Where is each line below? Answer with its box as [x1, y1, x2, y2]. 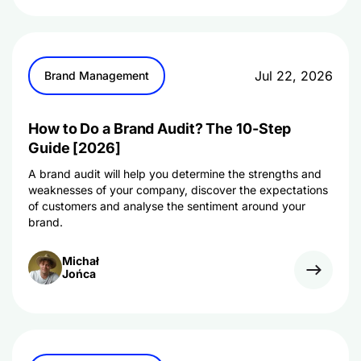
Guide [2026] [28, 139, 121, 156]
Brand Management [44, 68, 149, 82]
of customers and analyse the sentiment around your [28, 199, 305, 213]
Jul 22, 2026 [255, 68, 333, 84]
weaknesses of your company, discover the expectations [28, 183, 328, 197]
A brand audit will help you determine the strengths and [28, 167, 322, 180]
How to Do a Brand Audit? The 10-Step [28, 120, 292, 137]
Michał [62, 254, 99, 268]
